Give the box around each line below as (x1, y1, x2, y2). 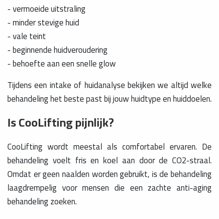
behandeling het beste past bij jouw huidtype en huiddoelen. (7, 91, 212, 107)
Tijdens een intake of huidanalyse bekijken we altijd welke (7, 77, 212, 93)
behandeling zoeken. (7, 194, 77, 210)
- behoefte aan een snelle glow (7, 55, 116, 71)
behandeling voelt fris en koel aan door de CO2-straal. (7, 153, 212, 169)
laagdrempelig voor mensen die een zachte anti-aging (7, 180, 212, 196)
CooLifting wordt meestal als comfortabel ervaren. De (7, 139, 212, 155)
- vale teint (7, 28, 46, 44)
